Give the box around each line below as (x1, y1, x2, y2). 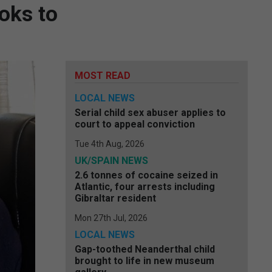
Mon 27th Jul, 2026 (75, 213, 148, 223)
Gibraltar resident (75, 192, 156, 204)
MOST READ (75, 70, 131, 81)
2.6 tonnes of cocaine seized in (75, 169, 218, 181)
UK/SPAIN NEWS (75, 155, 148, 166)
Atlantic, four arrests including (75, 181, 215, 192)
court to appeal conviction (75, 118, 195, 130)
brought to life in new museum (75, 255, 214, 267)
